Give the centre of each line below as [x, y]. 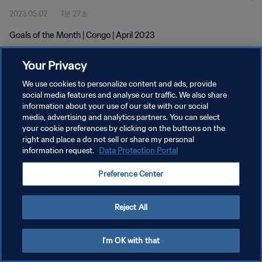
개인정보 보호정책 [38, 109]
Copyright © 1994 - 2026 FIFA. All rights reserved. [75, 168]
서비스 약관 [28, 130]
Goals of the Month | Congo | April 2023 [82, 35]
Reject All [131, 207]
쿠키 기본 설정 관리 [40, 150]
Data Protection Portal [139, 151]
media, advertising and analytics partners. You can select [121, 117]
